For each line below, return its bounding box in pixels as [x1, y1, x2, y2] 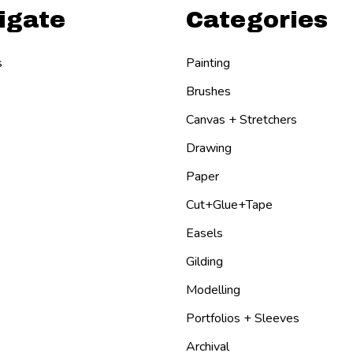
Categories [186, 6, 328, 32]
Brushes [186, 82, 231, 100]
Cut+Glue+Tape [186, 195, 273, 214]
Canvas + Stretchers [186, 110, 297, 128]
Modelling [186, 281, 240, 299]
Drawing [186, 139, 232, 157]
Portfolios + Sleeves [186, 309, 299, 327]
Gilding [186, 252, 223, 270]
